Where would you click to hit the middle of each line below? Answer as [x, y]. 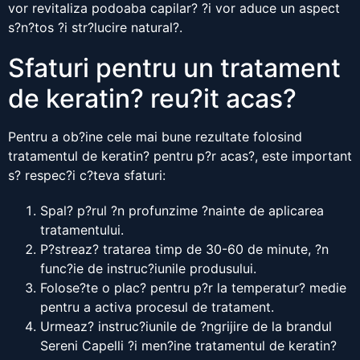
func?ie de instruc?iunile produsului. [148, 269]
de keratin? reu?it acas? [152, 99]
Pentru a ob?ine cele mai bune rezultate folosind [155, 137]
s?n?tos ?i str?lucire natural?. [95, 28]
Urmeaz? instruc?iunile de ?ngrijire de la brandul [186, 327]
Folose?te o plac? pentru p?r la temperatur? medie [193, 288]
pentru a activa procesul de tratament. [157, 307]
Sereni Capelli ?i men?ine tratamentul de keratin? [188, 346]
